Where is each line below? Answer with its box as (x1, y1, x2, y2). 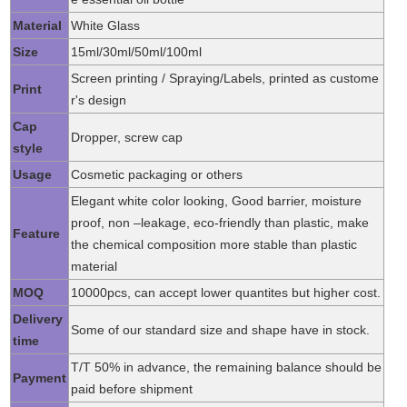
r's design (71, 92, 127, 107)
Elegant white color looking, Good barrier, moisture (71, 193, 362, 208)
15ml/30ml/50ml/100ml (71, 44, 203, 59)
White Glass (71, 17, 141, 33)
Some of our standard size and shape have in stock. (71, 322, 371, 337)
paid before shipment (71, 381, 194, 396)
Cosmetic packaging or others (71, 166, 243, 182)
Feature (13, 225, 61, 241)
